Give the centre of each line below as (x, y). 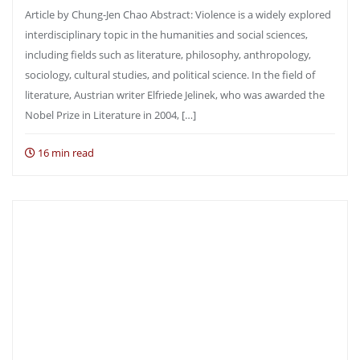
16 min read (65, 153)
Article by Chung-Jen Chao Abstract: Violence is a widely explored (178, 14)
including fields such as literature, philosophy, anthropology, (168, 55)
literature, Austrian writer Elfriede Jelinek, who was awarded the (175, 95)
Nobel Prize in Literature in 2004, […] (110, 115)
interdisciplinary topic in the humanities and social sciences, (166, 35)
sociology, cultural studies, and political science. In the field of (170, 75)
